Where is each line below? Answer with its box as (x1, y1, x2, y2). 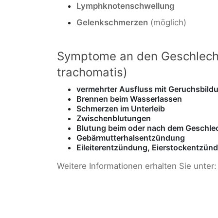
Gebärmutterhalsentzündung (76, 132, 185, 143)
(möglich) (148, 17, 186, 27)
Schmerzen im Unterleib (76, 103, 165, 113)
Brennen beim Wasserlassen (76, 93, 182, 104)
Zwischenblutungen (76, 113, 151, 123)
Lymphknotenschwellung (76, 1, 175, 11)
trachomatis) (57, 65, 127, 79)
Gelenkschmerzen (76, 17, 148, 27)
